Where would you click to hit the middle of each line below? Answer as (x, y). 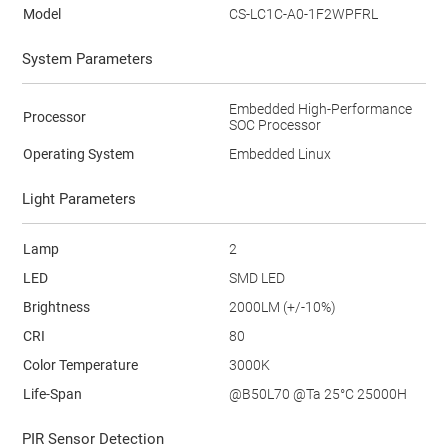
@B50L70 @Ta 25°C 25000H (317, 394)
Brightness (56, 307)
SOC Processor (274, 125)
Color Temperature (80, 365)
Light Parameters (78, 199)
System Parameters (87, 59)
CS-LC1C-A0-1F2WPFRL (303, 14)
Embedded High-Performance (320, 109)
